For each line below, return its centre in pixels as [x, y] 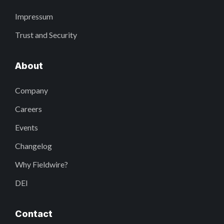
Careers [28, 109]
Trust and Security [46, 35]
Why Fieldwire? [41, 164]
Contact [34, 214]
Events [26, 127]
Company [31, 90]
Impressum [34, 16]
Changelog [33, 146]
